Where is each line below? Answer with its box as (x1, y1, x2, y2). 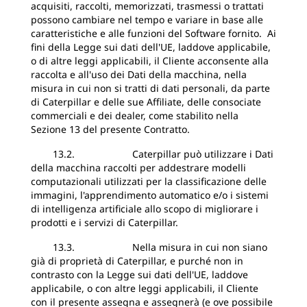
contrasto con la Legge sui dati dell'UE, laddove (31, 268, 248, 281)
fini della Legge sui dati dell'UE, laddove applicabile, (31, 40, 271, 53)
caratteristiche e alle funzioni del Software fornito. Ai (31, 27, 276, 40)
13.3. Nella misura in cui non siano (31, 241, 267, 254)
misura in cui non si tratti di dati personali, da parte (31, 82, 270, 95)
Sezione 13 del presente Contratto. (31, 123, 195, 136)
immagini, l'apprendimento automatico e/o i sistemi (31, 188, 269, 201)
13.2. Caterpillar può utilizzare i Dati (31, 147, 273, 160)
